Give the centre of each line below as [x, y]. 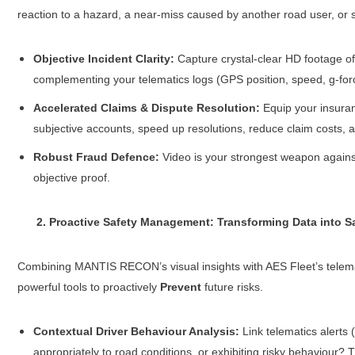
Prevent [180, 287]
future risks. [232, 287]
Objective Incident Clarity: [103, 59]
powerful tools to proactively [88, 287]
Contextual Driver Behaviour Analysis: [136, 332]
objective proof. [71, 178]
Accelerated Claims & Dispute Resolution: [146, 108]
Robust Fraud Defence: [96, 157]
